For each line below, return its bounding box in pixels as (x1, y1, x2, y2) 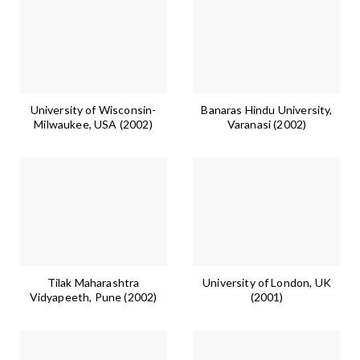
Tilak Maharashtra (47, 275, 140, 289)
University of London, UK (202, 275, 331, 289)
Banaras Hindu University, (201, 103, 333, 117)
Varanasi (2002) (227, 117, 307, 132)
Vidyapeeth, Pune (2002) (29, 289, 157, 304)
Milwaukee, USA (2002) (34, 117, 153, 132)
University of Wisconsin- (30, 103, 157, 117)
